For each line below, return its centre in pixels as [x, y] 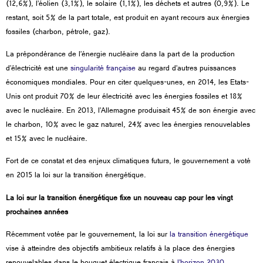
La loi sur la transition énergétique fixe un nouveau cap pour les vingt [119, 199]
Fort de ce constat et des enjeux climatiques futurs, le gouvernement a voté [128, 162]
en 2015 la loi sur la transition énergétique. [76, 176]
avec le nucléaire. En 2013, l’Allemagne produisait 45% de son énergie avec [131, 111]
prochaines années [37, 213]
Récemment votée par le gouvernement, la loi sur [88, 236]
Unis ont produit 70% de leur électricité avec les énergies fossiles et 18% [124, 97]
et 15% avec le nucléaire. [47, 139]
